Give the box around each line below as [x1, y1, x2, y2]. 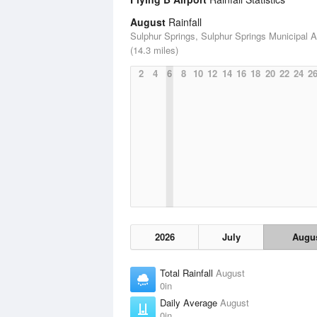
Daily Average [160, 296, 220, 309]
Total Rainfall [160, 266, 216, 279]
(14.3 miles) [130, 43, 178, 57]
